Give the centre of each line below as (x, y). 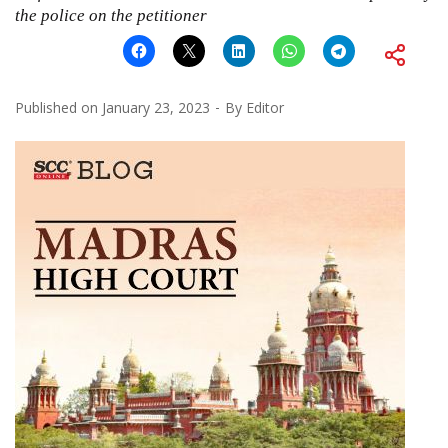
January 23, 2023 (156, 107)
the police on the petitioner (111, 15)
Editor (265, 107)
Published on (58, 107)
